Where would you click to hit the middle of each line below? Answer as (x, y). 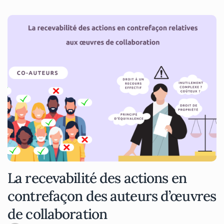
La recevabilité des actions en (97, 178)
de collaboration (57, 214)
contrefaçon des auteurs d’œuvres (112, 196)
